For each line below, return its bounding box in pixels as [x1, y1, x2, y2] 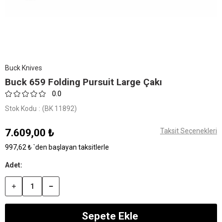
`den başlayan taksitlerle [33, 143, 109, 151]
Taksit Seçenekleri [160, 127, 217, 135]
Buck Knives [5, 64, 42, 72]
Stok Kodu [5, 105, 37, 112]
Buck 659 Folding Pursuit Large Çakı [5, 76, 162, 88]
